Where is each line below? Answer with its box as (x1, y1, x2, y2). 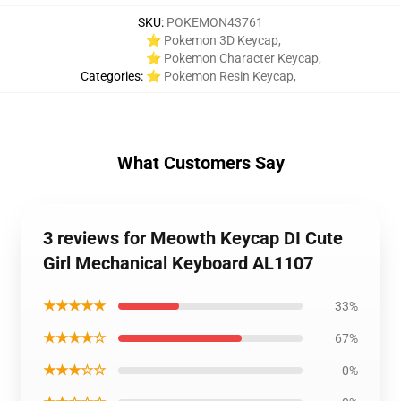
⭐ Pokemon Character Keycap (145, 51, 319, 65)
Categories (80, 69, 141, 83)
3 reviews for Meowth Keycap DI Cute (43, 227, 343, 249)
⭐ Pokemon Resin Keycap (145, 69, 294, 83)
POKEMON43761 (166, 15, 263, 30)
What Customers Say (116, 152, 285, 174)
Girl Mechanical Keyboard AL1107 (43, 252, 313, 274)
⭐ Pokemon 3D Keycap (145, 33, 278, 47)
